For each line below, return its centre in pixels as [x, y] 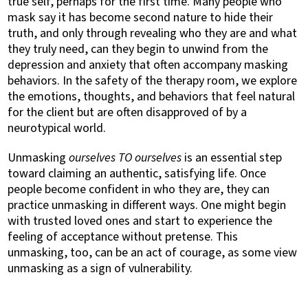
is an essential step [232, 158]
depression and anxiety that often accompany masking [148, 65]
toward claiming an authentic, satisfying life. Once [137, 174]
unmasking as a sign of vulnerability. [100, 268]
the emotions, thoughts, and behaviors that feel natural [152, 97]
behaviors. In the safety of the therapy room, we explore [153, 81]
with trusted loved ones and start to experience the [140, 221]
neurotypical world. [57, 128]
